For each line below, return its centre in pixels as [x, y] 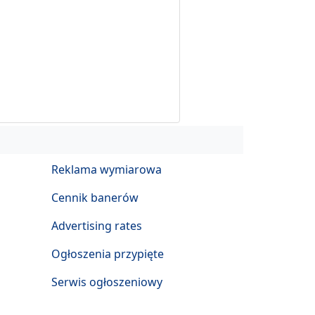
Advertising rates [97, 225]
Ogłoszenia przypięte [108, 253]
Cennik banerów [95, 197]
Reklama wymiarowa [107, 169]
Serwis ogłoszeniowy [107, 282]
